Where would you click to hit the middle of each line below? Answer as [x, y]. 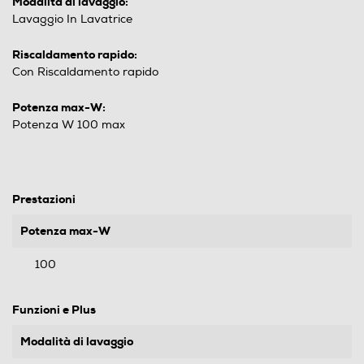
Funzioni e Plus [54, 310]
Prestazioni [44, 199]
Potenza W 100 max [69, 125]
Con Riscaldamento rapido [85, 72]
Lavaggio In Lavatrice [72, 19]
